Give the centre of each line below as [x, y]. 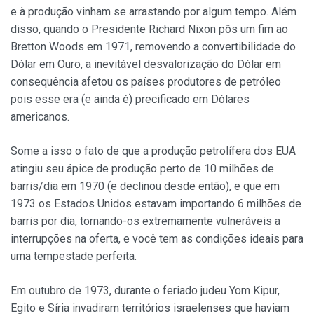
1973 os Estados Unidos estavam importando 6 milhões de [156, 203]
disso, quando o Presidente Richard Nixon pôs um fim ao [149, 29]
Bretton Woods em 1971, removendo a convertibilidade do [153, 46]
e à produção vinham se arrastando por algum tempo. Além [153, 11]
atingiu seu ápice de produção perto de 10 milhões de [142, 168]
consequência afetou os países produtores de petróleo [146, 81]
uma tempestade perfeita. [74, 256]
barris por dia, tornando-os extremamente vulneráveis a [145, 221]
